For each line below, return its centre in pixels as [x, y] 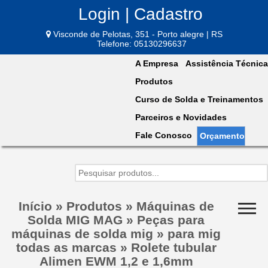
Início [35, 206]
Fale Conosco [164, 135]
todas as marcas [66, 247]
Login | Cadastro [141, 14]
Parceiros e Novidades [181, 117]
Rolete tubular [173, 247]
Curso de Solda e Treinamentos [199, 99]
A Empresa [157, 63]
